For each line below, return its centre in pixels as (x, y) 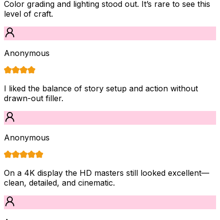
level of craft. (28, 14)
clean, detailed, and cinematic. (59, 182)
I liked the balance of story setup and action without (101, 88)
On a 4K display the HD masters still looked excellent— (107, 173)
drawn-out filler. (34, 98)
